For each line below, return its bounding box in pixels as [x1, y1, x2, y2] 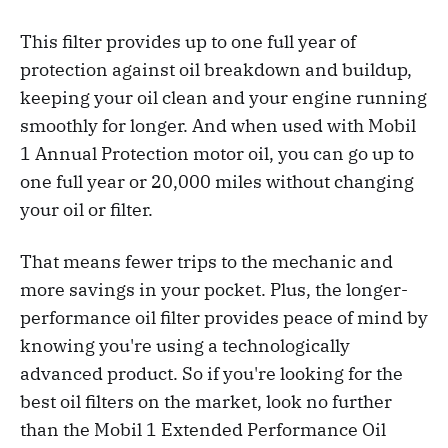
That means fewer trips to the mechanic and [20, 250, 393, 274]
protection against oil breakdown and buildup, [20, 58, 412, 82]
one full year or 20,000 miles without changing [20, 170, 414, 194]
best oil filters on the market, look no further [20, 390, 392, 414]
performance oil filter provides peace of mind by [20, 306, 428, 330]
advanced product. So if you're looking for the [20, 362, 403, 386]
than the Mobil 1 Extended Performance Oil [20, 418, 386, 442]
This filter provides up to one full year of [20, 30, 356, 54]
